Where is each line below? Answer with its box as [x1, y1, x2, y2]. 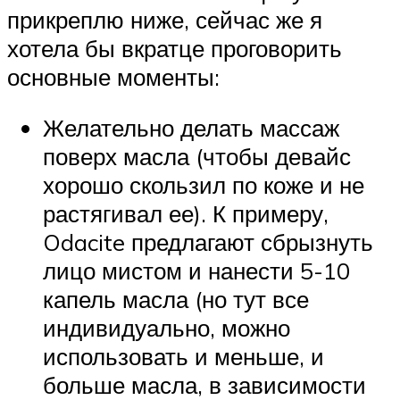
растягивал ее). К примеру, [43, 199, 329, 229]
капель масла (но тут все [43, 285, 309, 314]
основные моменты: [7, 62, 220, 91]
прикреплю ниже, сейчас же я [7, 4, 322, 34]
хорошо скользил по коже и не [43, 171, 364, 200]
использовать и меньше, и [43, 342, 324, 371]
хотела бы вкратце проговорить [7, 33, 342, 62]
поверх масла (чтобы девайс [43, 142, 351, 171]
